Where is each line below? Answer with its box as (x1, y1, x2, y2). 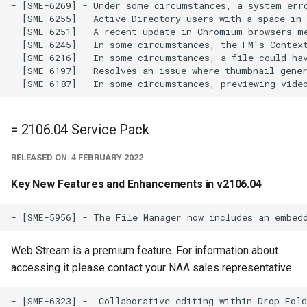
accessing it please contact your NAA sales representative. (11, 261, 294, 275)
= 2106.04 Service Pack (11, 121, 149, 138)
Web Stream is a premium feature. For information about (11, 244, 278, 258)
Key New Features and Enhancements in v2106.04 (11, 177, 262, 191)
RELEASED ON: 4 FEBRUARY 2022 (11, 152, 143, 163)
